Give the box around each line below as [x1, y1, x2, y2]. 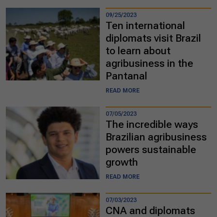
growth [106, 156, 138, 168]
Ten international [106, 19, 185, 31]
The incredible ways [106, 118, 198, 130]
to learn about [106, 45, 170, 57]
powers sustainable [106, 143, 196, 155]
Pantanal [106, 70, 147, 82]
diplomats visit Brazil [106, 32, 201, 44]
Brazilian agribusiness [106, 131, 207, 143]
